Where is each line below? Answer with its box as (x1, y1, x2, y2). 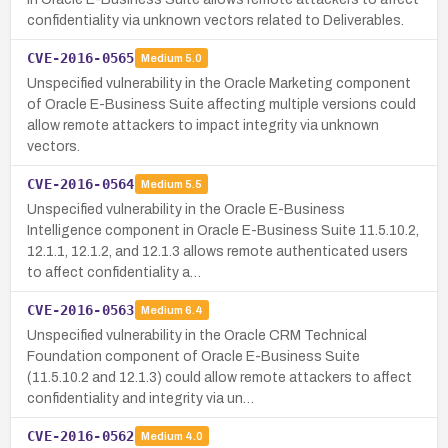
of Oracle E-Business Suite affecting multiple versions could (27, 96, 416, 112)
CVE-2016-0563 (27, 301, 135, 318)
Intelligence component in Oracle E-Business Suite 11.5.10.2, (27, 222, 419, 238)
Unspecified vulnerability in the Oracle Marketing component (27, 75, 411, 91)
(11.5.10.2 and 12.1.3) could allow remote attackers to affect (27, 369, 412, 385)
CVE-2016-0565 (27, 49, 135, 66)
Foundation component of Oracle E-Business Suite (27, 348, 360, 364)
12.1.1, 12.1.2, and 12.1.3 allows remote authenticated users (27, 243, 408, 259)
